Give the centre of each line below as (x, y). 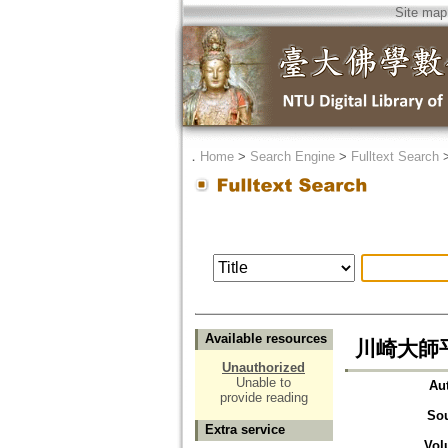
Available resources (265, 339)
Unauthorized (263, 368)
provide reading (263, 398)
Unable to (263, 383)
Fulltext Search (394, 156)
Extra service (244, 430)
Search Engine (292, 156)
